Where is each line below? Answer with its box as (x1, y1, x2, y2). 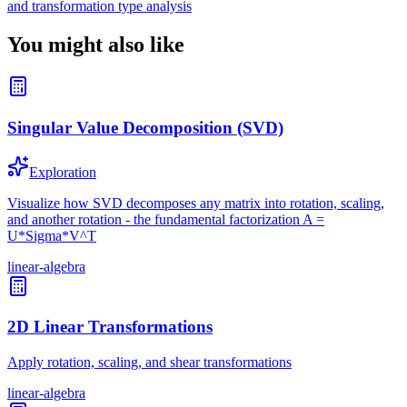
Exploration (29, 164, 96, 180)
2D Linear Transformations (7, 317, 213, 337)
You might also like (7, 33, 184, 57)
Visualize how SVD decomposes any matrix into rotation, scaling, (7, 194, 384, 211)
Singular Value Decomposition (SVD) (7, 117, 283, 137)
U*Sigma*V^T (7, 227, 96, 243)
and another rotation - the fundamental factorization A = (7, 211, 324, 227)
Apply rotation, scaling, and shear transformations (7, 353, 292, 370)
